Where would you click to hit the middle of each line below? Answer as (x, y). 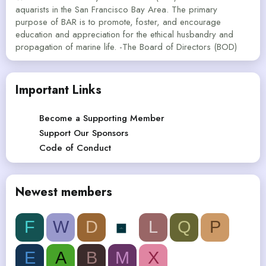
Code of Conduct (75, 148)
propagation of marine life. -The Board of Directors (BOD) (126, 47)
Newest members (64, 192)
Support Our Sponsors (84, 133)
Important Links (58, 90)
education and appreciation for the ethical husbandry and (124, 34)
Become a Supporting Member (102, 118)
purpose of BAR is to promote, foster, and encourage (118, 22)
